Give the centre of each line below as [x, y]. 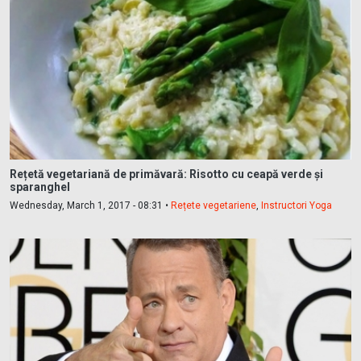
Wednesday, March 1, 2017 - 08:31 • [90, 206]
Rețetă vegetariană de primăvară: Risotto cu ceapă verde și [166, 174]
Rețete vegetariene [214, 206]
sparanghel [40, 187]
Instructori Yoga [297, 206]
